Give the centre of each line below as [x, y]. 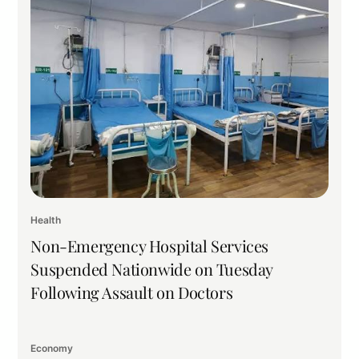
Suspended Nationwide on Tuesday [152, 269]
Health [46, 220]
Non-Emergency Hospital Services [150, 246]
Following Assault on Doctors [132, 292]
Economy [52, 349]
